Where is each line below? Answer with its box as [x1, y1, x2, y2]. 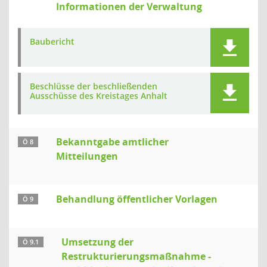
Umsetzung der [61, 235, 133, 249]
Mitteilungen [56, 150, 118, 163]
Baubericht [30, 36, 74, 47]
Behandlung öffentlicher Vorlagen [56, 193, 218, 206]
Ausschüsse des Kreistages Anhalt [30, 90, 167, 101]
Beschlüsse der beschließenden [30, 80, 157, 92]
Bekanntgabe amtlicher [56, 135, 169, 148]
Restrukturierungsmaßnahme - [61, 250, 211, 263]
